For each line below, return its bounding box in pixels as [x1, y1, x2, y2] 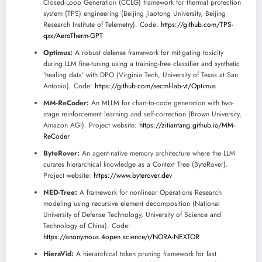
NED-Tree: [43, 187, 77, 198]
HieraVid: [43, 248, 74, 259]
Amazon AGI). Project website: [43, 119, 139, 130]
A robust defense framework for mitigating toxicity [73, 47, 223, 58]
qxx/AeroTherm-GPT [43, 30, 103, 41]
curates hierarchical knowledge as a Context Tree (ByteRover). [43, 158, 228, 170]
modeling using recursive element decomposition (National [43, 198, 220, 209]
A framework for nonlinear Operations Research [77, 187, 222, 198]
